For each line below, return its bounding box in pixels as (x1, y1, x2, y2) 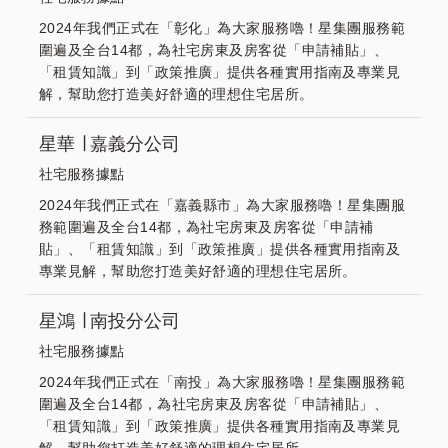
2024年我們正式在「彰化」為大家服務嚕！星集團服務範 (39, 20, 406, 36)
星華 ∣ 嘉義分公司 (39, 134, 180, 154)
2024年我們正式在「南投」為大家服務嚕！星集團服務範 (39, 374, 406, 390)
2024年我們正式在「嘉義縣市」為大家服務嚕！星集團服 (39, 197, 406, 213)
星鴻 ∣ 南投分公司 (39, 311, 180, 331)
